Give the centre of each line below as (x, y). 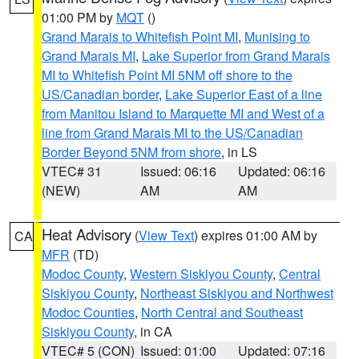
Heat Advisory (87, 234)
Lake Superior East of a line (244, 94)
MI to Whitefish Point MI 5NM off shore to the (167, 75)
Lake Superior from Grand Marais (236, 56)
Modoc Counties (88, 312)
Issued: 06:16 (178, 171)
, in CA (153, 331)
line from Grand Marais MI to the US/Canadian (172, 133)
